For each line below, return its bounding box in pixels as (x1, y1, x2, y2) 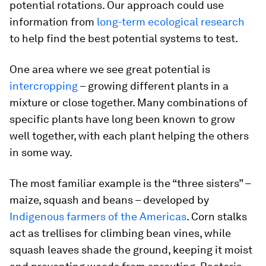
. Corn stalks (186, 210, 247, 223)
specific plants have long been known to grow (9, 113, 235, 126)
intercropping (9, 80, 78, 93)
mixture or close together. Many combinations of (9, 96, 248, 109)
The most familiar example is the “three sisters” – (9, 177, 251, 190)
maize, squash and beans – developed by (9, 194, 209, 207)
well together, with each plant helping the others (9, 129, 249, 142)
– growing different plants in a (78, 80, 229, 93)
